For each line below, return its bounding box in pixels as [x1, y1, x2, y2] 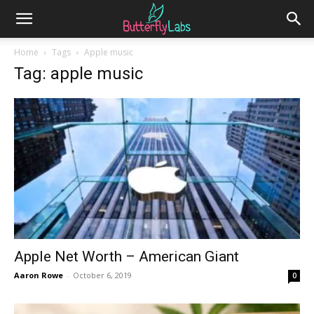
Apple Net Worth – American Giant [14, 248, 239, 266]
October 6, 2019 [73, 270, 132, 281]
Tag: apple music [14, 64, 143, 83]
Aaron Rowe [14, 270, 63, 281]
